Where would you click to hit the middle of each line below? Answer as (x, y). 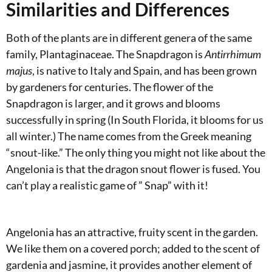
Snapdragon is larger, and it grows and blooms (113, 104)
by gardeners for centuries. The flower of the (110, 87)
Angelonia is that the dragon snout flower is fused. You (133, 169)
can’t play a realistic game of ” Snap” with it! (107, 185)
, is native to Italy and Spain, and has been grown (144, 71)
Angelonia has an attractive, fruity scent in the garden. (132, 232)
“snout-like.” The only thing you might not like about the (136, 153)
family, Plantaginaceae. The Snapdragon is (104, 54)
